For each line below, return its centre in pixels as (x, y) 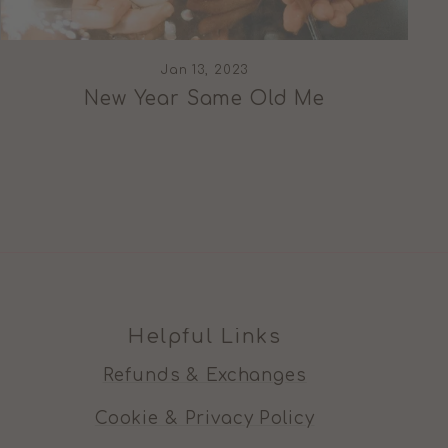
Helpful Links (205, 336)
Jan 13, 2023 (205, 69)
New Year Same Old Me (205, 98)
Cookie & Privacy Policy (204, 418)
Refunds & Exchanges (204, 375)
